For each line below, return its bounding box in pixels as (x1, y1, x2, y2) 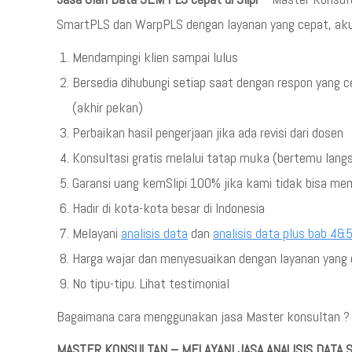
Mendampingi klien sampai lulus (72, 48, 238, 66)
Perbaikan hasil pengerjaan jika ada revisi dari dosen (72, 123, 343, 141)
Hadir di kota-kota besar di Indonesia (72, 199, 265, 217)
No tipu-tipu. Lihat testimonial (72, 274, 229, 292)
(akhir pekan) (72, 98, 143, 116)
